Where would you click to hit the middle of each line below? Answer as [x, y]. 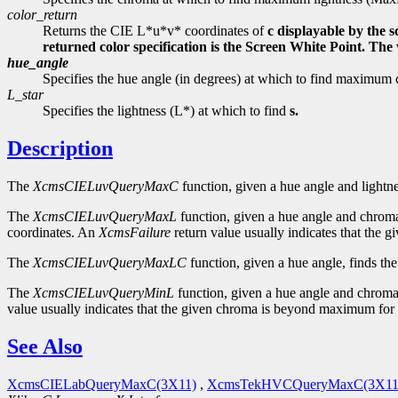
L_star [25, 95]
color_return [42, 15]
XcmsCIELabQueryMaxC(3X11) [102, 385]
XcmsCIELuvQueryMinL [103, 293]
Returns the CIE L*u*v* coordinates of [155, 31]
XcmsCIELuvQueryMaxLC [110, 263]
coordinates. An [53, 233]
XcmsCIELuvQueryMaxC [106, 187]
